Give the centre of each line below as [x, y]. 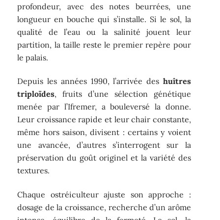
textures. [34, 171]
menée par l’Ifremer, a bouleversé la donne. [104, 107]
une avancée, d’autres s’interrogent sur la [104, 145]
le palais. [33, 57]
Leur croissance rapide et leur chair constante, [104, 120]
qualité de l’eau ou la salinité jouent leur [104, 32]
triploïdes [36, 94]
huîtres [177, 81]
